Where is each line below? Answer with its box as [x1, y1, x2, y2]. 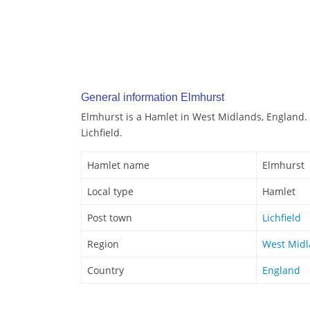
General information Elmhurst [81, 91, 224, 104]
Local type [87, 185, 134, 199]
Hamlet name [87, 158, 149, 172]
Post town [87, 211, 132, 225]
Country [87, 264, 124, 277]
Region [87, 237, 119, 251]
